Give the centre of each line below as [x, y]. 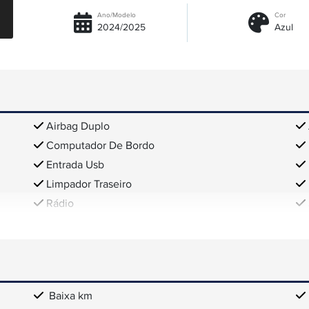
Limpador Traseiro [89, 185]
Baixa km [69, 297]
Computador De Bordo [100, 146]
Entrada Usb [75, 166]
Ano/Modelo [117, 15]
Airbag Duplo [78, 127]
